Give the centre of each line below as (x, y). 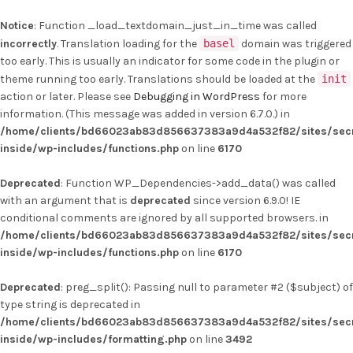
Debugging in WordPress (197, 97)
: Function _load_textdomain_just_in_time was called (175, 26)
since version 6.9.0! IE (245, 201)
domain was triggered (295, 44)
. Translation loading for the (128, 44)
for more (283, 97)
